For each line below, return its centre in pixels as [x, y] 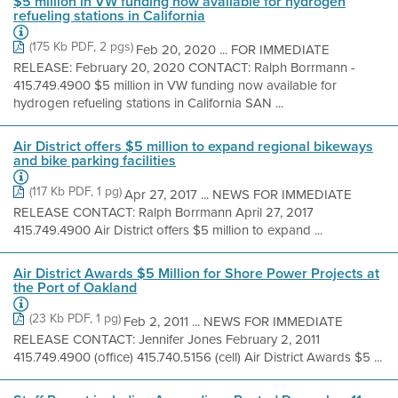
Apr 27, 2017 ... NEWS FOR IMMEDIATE [238, 195]
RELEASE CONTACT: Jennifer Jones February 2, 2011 [167, 339]
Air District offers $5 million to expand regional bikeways [193, 146]
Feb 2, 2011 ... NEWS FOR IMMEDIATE [233, 322]
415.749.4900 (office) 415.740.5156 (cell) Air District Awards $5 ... [198, 357]
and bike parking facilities [95, 160]
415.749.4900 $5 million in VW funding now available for [175, 85]
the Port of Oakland [75, 287]
